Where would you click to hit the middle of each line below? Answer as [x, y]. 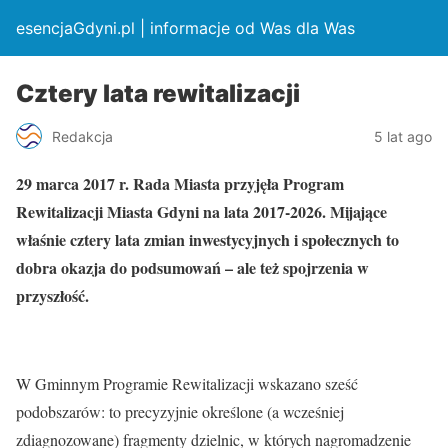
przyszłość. [52, 295]
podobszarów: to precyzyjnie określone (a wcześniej [180, 411]
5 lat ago [403, 136]
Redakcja [82, 136]
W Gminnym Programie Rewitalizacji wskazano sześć [187, 383]
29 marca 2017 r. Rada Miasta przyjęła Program [180, 183]
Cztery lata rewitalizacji [158, 93]
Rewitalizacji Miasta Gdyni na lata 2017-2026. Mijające [201, 211]
